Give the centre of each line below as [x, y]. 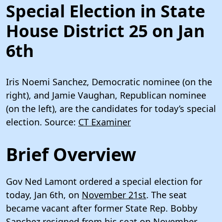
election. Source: [42, 122]
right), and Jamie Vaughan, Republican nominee [106, 95]
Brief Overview [71, 154]
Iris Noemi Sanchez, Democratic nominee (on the [109, 82]
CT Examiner [105, 122]
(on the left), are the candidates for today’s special [111, 108]
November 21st [114, 194]
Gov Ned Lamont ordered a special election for [104, 181]
